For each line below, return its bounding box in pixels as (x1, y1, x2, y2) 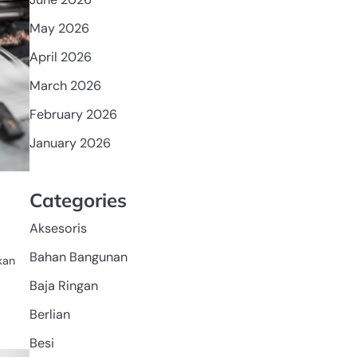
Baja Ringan (29, 277, 98, 294)
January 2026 (29, 134, 111, 151)
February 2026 (29, 105, 117, 123)
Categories (29, 187, 127, 212)
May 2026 (29, 19, 89, 37)
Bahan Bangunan (29, 248, 127, 265)
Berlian (29, 305, 70, 323)
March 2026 (29, 76, 101, 94)
